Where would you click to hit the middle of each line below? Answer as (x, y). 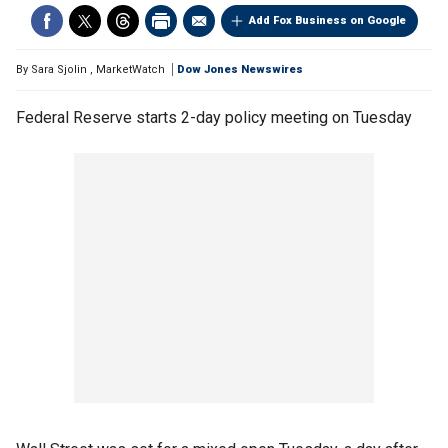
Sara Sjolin (59, 69)
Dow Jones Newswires (240, 69)
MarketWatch (130, 69)
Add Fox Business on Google (327, 20)
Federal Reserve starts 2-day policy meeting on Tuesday (214, 117)
